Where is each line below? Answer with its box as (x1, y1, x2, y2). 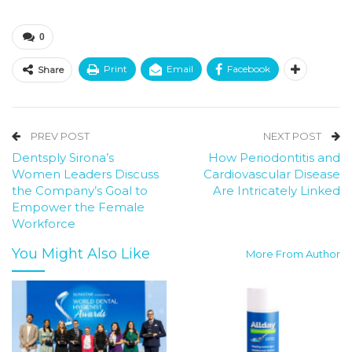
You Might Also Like (12, 245, 150, 263)
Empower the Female (12, 200, 145, 215)
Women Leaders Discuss (12, 167, 159, 182)
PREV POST (28, 130, 90, 143)
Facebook (227, 63, 270, 75)
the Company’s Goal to (12, 183, 148, 199)
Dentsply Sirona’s (12, 150, 114, 166)
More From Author (246, 247, 340, 261)
